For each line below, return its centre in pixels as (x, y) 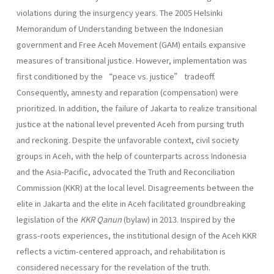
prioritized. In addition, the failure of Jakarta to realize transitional (137, 108)
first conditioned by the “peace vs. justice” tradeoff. (116, 76)
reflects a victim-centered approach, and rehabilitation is (121, 251)
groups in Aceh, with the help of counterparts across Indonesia (131, 155)
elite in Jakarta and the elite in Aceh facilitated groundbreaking (131, 203)
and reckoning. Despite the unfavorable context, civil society (128, 139)
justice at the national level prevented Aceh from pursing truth (130, 124)
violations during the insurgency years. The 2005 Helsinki (120, 12)
